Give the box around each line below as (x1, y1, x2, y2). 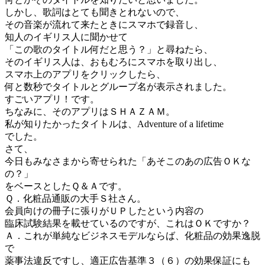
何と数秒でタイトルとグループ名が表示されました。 (5, 81, 232, 92)
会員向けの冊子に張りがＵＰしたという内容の (5, 205, 203, 216)
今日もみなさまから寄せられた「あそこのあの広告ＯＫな (5, 156, 251, 166)
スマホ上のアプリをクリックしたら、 (5, 69, 166, 79)
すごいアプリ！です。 (5, 93, 99, 104)
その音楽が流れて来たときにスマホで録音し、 (5, 19, 203, 30)
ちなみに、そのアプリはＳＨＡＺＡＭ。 (5, 106, 175, 117)
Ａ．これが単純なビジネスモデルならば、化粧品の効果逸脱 (5, 230, 260, 241)
